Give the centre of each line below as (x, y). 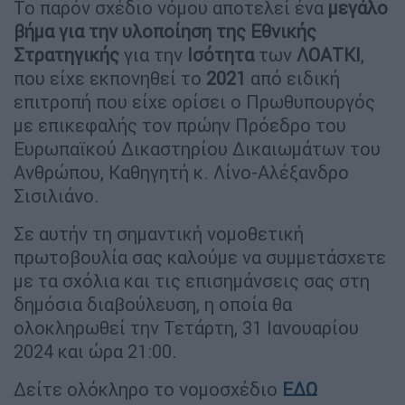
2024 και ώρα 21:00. (95, 351)
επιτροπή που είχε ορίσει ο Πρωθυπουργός (194, 101)
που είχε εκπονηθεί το (110, 78)
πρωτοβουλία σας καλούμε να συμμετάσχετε (200, 257)
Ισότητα (221, 54)
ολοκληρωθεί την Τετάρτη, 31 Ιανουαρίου (186, 327)
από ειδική (293, 78)
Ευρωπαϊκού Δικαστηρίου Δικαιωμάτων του (197, 148)
